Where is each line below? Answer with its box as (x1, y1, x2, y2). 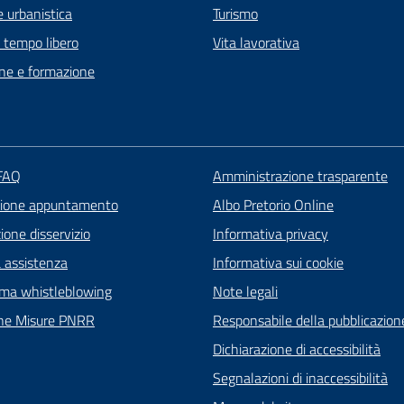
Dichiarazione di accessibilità (212, 338, 381, 360)
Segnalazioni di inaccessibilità (212, 367, 388, 389)
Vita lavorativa (213, 32, 299, 53)
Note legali (212, 280, 278, 302)
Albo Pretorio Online (212, 194, 334, 216)
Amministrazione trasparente (212, 165, 388, 187)
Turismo (213, 3, 258, 24)
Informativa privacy (212, 223, 328, 244)
